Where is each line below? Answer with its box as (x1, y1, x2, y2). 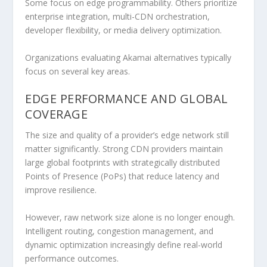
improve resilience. (25, 184, 97, 196)
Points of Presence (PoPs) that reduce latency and (25, 170, 220, 182)
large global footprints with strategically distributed (25, 157, 221, 169)
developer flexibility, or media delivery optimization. (25, 24, 222, 36)
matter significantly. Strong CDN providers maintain (25, 143, 223, 155)
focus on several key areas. (25, 65, 131, 77)
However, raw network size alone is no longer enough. (25, 211, 235, 223)
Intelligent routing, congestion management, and (25, 225, 214, 237)
